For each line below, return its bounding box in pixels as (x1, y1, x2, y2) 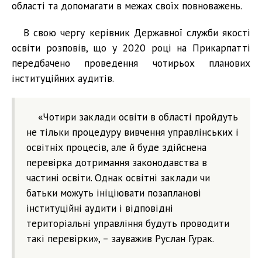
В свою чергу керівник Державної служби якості (23, 26, 250, 40)
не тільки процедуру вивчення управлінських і (26, 125, 239, 139)
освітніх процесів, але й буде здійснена (26, 140, 206, 154)
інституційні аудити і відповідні (26, 201, 173, 215)
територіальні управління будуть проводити (26, 216, 229, 230)
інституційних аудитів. (12, 71, 114, 85)
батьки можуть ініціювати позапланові (26, 186, 201, 200)
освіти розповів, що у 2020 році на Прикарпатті (12, 41, 250, 55)
